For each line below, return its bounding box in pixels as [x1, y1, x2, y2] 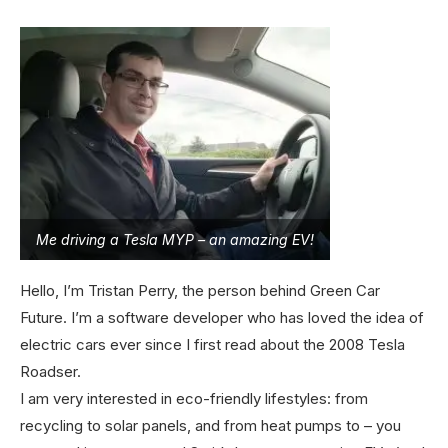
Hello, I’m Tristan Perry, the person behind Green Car [20, 280, 380, 300]
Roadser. [20, 361, 81, 381]
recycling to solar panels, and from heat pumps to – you [20, 415, 401, 435]
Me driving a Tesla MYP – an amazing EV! [36, 230, 314, 248]
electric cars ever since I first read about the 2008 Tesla [20, 334, 405, 354]
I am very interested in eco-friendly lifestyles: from [20, 388, 368, 408]
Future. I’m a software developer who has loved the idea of [20, 307, 424, 327]
